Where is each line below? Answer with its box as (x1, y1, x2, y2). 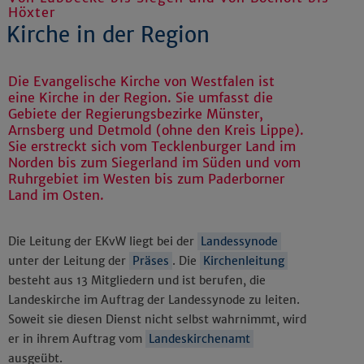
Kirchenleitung (203, 253, 284, 269)
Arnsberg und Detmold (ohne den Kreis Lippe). (8, 122, 304, 139)
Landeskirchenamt (149, 331, 250, 347)
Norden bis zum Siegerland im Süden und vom (8, 154, 301, 171)
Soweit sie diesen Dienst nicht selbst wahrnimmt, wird (8, 312, 306, 327)
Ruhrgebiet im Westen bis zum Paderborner (8, 171, 284, 188)
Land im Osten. (8, 187, 104, 204)
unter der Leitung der (8, 253, 129, 269)
